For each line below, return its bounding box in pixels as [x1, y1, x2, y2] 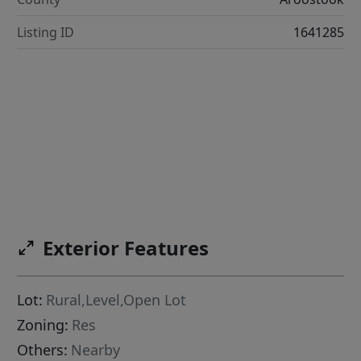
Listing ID [17, 23, 75, 41]
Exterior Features [43, 234, 210, 262]
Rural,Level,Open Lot [46, 290, 187, 310]
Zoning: [17, 315, 69, 335]
